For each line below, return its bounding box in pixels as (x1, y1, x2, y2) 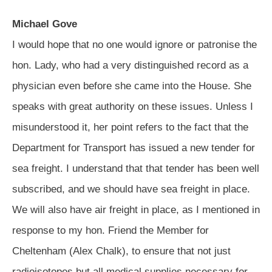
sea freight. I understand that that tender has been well (12, 162, 259, 174)
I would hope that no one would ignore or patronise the (12, 38, 257, 50)
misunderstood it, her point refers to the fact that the (12, 121, 248, 133)
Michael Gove (12, 18, 77, 30)
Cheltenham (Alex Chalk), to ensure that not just (12, 245, 231, 257)
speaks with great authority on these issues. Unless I (12, 100, 253, 112)
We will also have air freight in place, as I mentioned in (12, 203, 260, 216)
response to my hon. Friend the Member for (12, 224, 209, 236)
